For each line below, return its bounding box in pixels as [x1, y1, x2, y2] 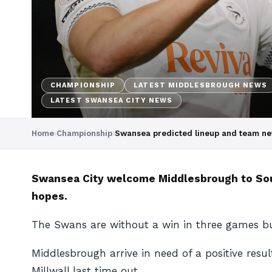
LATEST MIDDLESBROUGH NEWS [134, 81, 267, 89]
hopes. [32, 190, 67, 202]
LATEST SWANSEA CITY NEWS [50, 97, 173, 104]
